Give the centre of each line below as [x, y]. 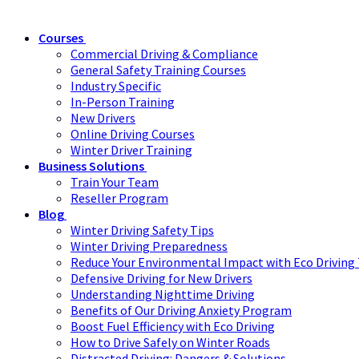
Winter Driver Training [131, 150]
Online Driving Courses [133, 134]
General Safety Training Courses [158, 70]
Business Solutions [91, 166]
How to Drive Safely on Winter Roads [170, 343]
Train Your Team [115, 182]
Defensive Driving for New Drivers [161, 278]
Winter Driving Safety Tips [142, 230]
